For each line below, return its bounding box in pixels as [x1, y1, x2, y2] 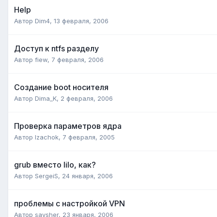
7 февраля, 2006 [51, 55, 104, 63]
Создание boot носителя [14, 82, 108, 92]
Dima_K [35, 94, 57, 102]
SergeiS [35, 171, 58, 180]
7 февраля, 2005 [62, 133, 115, 141]
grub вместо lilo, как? [14, 159, 96, 170]
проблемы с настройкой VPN [14, 198, 125, 208]
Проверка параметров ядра [14, 121, 122, 131]
